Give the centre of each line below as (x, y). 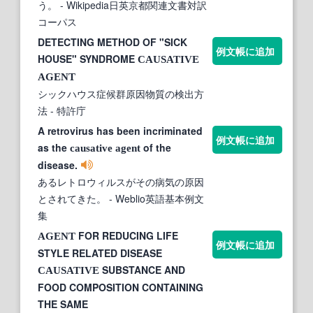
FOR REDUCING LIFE (127, 235)
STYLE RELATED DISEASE (100, 253)
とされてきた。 (72, 198)
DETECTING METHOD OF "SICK (112, 42)
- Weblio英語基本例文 (155, 198)
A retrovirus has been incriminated (120, 130)
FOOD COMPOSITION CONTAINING (121, 287)
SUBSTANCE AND (142, 269)
